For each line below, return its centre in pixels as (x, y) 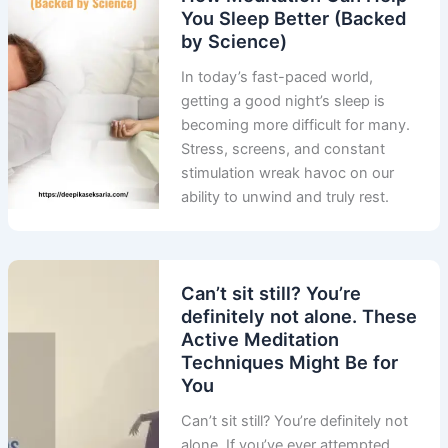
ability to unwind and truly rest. (285, 197)
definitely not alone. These (299, 316)
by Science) (234, 41)
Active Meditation (260, 339)
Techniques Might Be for (290, 362)
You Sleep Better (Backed (294, 18)
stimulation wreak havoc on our (288, 173)
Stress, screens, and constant (283, 149)
